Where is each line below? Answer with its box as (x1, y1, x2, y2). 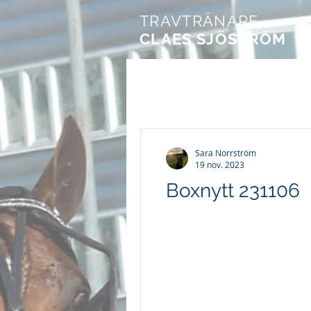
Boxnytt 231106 (166, 179, 300, 202)
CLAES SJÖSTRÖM (140, 30, 287, 48)
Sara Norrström (195, 146, 256, 158)
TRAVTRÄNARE (140, 12, 259, 30)
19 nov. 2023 (195, 159, 244, 170)
